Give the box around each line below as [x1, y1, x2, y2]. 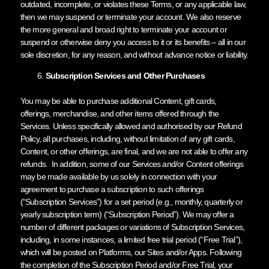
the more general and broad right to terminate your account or [20, 24, 227, 34]
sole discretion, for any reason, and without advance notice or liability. [20, 49, 249, 59]
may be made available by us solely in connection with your [20, 171, 217, 181]
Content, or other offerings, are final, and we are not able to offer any [20, 146, 247, 156]
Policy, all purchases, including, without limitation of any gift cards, [20, 133, 235, 144]
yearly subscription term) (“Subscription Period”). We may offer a [20, 209, 234, 219]
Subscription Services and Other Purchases [45, 70, 205, 80]
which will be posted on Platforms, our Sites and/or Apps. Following [20, 247, 241, 257]
